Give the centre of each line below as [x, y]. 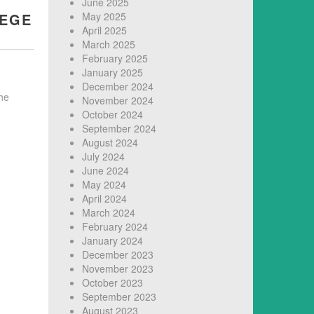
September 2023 [119, 297]
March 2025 [108, 45]
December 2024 [117, 87]
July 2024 [103, 157]
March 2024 [108, 213]
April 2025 [104, 30]
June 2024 [105, 171]
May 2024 [104, 185]
